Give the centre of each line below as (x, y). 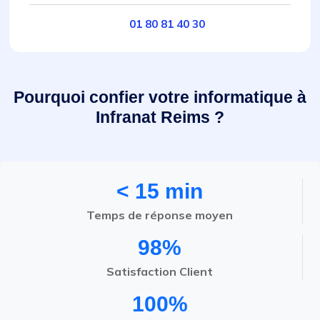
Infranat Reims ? (160, 117)
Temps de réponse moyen (160, 215)
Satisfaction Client (160, 271)
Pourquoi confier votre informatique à (160, 97)
